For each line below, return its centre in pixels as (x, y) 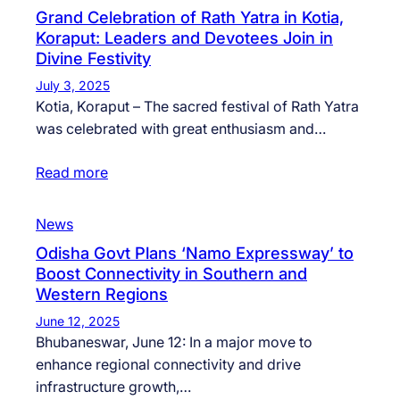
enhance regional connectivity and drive (168, 365)
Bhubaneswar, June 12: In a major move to (174, 342)
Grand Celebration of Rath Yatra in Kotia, (190, 17)
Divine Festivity (93, 58)
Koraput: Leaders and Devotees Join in (184, 38)
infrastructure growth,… (113, 387)
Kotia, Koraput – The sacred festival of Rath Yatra (197, 107)
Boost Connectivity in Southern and (171, 274)
